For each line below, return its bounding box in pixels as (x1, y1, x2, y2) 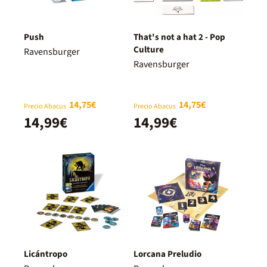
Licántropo (24, 247, 67, 260)
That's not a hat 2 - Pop (133, 30, 225, 44)
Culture (133, 43, 164, 56)
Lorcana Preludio (133, 247, 201, 260)
